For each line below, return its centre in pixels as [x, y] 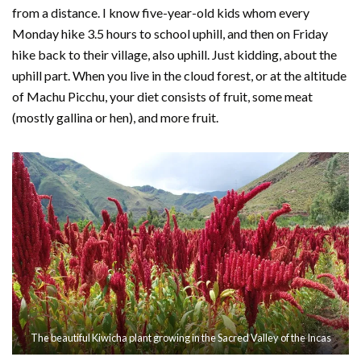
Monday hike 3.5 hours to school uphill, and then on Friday [170, 33]
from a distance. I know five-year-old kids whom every [161, 12]
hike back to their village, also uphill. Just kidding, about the [174, 54]
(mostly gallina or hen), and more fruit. [115, 117]
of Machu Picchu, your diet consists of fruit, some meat [162, 96]
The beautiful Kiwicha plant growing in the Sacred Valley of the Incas [180, 337]
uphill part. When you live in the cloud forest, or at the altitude [179, 75]
